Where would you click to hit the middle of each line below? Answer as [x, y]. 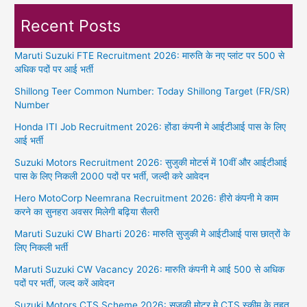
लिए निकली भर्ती [41, 247]
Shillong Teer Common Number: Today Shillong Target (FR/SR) [152, 91]
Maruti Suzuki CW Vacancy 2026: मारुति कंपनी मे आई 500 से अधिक [150, 269]
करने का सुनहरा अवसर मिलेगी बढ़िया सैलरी [87, 211]
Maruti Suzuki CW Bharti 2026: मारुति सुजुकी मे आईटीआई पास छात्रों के [152, 233]
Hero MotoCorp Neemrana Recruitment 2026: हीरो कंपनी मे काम [147, 198]
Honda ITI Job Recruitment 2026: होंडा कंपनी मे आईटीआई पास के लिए [150, 126]
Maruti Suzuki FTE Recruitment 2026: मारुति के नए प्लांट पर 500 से [150, 55]
